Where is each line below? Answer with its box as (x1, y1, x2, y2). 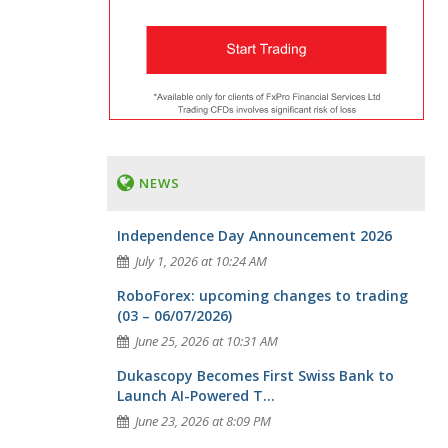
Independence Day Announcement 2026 (117, 226, 392, 245)
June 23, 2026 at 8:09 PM (135, 412, 271, 430)
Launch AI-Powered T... (117, 386, 275, 405)
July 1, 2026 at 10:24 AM (135, 252, 267, 270)
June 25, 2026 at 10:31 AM (135, 332, 278, 350)
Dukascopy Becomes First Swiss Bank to (117, 366, 394, 385)
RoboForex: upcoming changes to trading (117, 286, 408, 305)
